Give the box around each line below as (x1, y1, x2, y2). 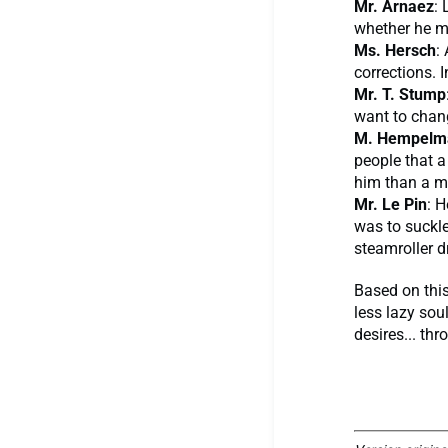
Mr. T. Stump (354, 85, 446, 105)
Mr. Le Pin (354, 195, 427, 215)
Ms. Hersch (354, 41, 436, 61)
